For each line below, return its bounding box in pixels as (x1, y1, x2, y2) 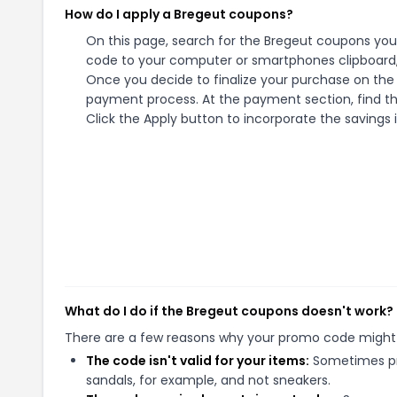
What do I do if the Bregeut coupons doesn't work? (65, 302, 393, 320)
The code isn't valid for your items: (86, 352, 309, 370)
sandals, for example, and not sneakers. (86, 371, 331, 389)
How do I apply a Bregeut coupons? (65, 5, 293, 23)
